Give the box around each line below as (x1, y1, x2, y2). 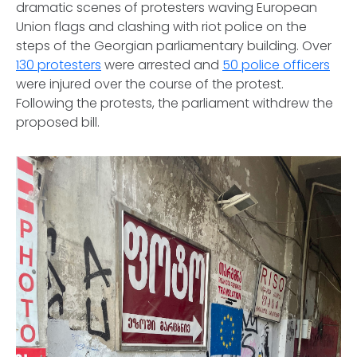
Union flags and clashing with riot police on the (16, 18, 307, 37)
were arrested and (101, 56, 222, 75)
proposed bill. (16, 113, 100, 132)
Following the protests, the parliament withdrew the (16, 94, 333, 113)
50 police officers (222, 56, 330, 75)
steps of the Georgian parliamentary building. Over (16, 37, 331, 56)
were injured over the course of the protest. (16, 75, 284, 94)
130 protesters (16, 56, 101, 75)
